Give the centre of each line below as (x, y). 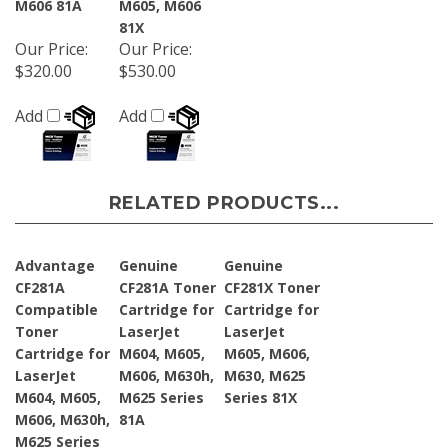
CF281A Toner (167, 280)
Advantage (55, 258)
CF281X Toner (272, 280)
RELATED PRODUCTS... (224, 196)
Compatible (56, 302)
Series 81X (260, 390)
